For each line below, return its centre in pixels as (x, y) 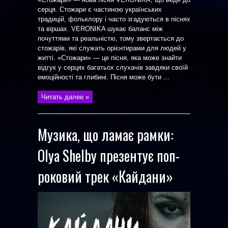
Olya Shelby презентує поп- (109, 155)
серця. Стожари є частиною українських (100, 9)
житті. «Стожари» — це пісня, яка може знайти (110, 58)
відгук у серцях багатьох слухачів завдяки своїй (113, 67)
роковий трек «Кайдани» (105, 176)
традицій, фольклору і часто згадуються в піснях (114, 19)
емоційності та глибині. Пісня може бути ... (104, 77)
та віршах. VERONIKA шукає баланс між (100, 29)
